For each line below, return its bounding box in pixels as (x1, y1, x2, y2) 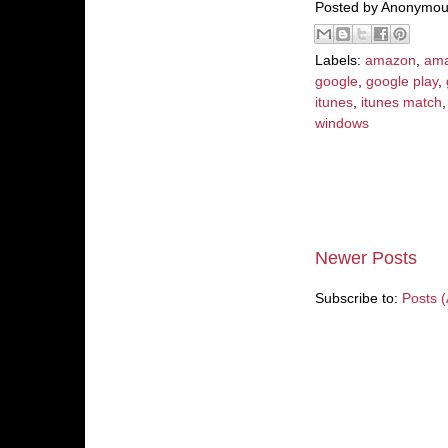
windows (315, 116, 369, 131)
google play (366, 74, 438, 89)
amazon (365, 53, 416, 68)
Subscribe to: (315, 291, 402, 307)
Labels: (315, 53, 365, 68)
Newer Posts (315, 248, 417, 268)
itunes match (361, 95, 442, 110)
